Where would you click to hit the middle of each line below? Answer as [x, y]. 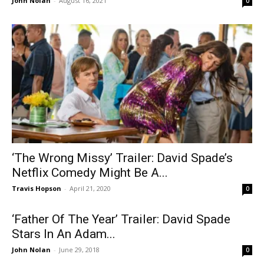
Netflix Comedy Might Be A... [90, 172]
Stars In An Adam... [64, 234]
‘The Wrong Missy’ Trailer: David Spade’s [122, 158]
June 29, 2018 [79, 249]
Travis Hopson [37, 188]
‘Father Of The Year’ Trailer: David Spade [121, 219]
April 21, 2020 [90, 188]
